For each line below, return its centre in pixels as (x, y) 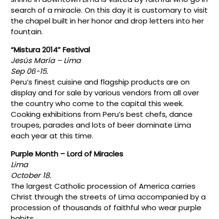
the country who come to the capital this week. (98, 103)
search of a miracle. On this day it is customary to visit (109, 10)
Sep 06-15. (31, 71)
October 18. (31, 175)
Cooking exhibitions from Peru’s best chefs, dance (102, 114)
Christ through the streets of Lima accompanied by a (109, 197)
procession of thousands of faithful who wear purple (106, 207)
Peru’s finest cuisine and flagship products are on (100, 82)
